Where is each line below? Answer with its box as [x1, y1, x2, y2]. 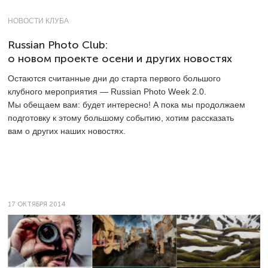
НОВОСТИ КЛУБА [8, 16, 69, 25]
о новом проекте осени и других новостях [8, 52, 232, 65]
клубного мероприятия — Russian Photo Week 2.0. [8, 86, 206, 96]
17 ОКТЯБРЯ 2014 [8, 200, 65, 208]
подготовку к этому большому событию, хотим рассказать [8, 112, 234, 123]
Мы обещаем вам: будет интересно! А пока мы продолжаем [8, 99, 245, 109]
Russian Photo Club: [8, 38, 108, 51]
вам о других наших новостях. [8, 126, 126, 136]
